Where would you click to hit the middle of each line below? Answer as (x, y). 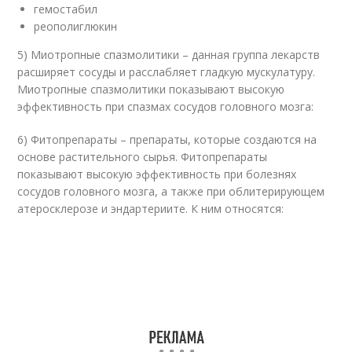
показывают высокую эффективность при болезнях (157, 174)
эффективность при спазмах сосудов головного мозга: (166, 106)
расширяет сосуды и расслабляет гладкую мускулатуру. (167, 72)
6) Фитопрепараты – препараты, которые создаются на (167, 139)
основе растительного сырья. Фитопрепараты (143, 157)
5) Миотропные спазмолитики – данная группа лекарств (169, 55)
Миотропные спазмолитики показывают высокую (151, 89)
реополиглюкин (76, 26)
